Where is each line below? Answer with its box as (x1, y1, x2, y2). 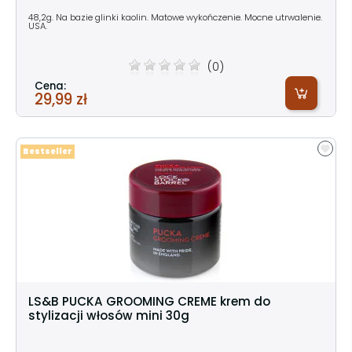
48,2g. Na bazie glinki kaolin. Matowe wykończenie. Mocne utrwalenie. (28, 10, 322, 24)
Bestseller (23, 145, 72, 156)
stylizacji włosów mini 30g (28, 306, 189, 324)
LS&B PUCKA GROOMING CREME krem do (28, 292, 270, 310)
